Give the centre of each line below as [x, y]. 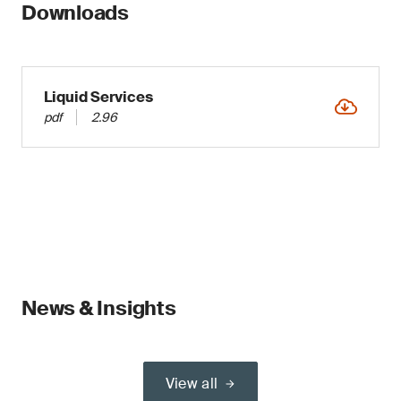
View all [192, 384]
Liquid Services [98, 97]
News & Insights [99, 308]
